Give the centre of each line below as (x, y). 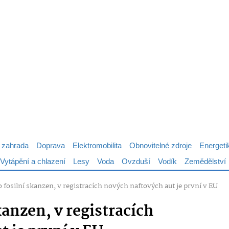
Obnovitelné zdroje (161, 146)
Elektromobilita (97, 146)
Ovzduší (136, 162)
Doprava (51, 146)
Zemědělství (205, 162)
